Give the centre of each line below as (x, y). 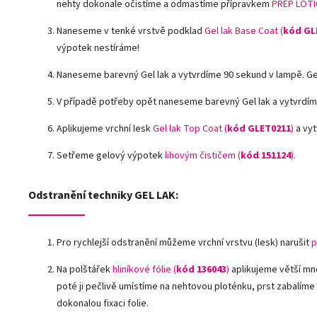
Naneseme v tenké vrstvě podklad (131, 31)
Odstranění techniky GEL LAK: (103, 195)
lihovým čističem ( (203, 156)
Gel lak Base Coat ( (244, 31)
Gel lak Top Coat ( (190, 129)
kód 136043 (201, 270)
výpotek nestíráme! (98, 48)
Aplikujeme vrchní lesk (105, 129)
